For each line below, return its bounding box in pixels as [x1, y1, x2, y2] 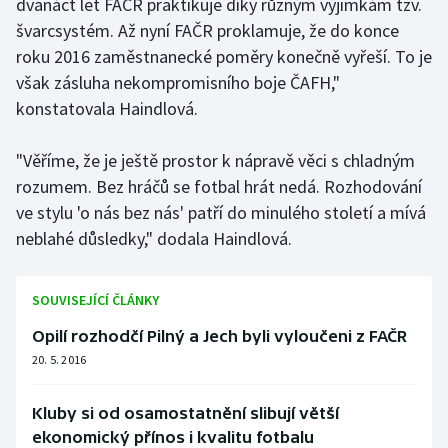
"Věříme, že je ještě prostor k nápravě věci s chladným [16, 148, 415, 172]
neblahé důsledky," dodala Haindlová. [16, 226, 292, 250]
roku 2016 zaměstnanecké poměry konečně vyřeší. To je [16, 44, 432, 68]
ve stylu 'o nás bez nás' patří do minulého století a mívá [16, 200, 426, 224]
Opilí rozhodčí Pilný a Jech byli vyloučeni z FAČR [32, 326, 407, 345]
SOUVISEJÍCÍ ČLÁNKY [32, 290, 159, 309]
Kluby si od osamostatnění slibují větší [32, 403, 339, 422]
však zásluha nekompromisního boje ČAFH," [16, 70, 340, 94]
